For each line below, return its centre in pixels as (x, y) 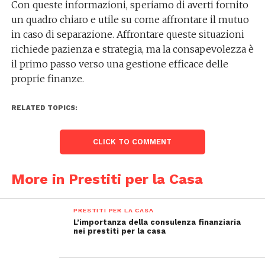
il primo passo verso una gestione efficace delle (119, 64)
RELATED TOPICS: (44, 108)
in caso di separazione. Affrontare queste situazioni (127, 34)
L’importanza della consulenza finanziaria (157, 222)
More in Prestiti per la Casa (107, 179)
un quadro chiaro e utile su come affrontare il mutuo (130, 20)
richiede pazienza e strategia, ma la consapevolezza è (132, 49)
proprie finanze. (47, 79)
